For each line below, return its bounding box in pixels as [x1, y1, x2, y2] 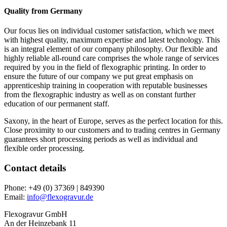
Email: [4, 192, 27, 201]
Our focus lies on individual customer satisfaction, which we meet [4, 26, 214, 35]
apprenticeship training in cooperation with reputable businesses [4, 81, 207, 90]
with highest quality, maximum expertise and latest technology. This [4, 35, 220, 45]
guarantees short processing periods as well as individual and [4, 135, 198, 144]
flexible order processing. [4, 144, 85, 153]
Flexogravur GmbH [4, 209, 67, 218]
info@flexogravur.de [27, 192, 93, 201]
